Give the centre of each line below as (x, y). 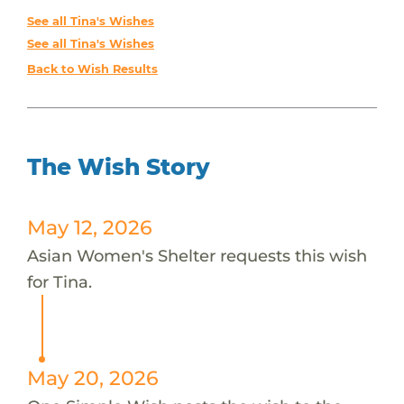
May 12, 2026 (89, 227)
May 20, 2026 (92, 377)
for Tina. (59, 281)
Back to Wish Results (92, 69)
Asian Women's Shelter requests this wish (197, 255)
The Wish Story (118, 166)
